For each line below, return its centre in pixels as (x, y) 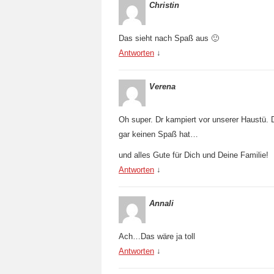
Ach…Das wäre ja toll (157, 236)
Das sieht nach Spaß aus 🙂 (169, 38)
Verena (162, 87)
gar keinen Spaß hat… (158, 134)
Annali (161, 203)
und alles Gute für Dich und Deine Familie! (194, 155)
